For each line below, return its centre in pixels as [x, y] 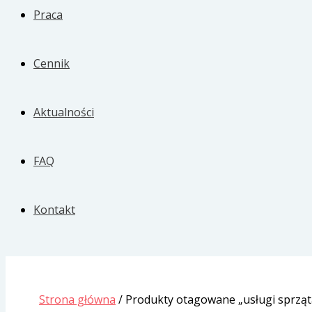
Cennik [52, 63]
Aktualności [64, 112]
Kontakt [54, 210]
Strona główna [77, 299]
